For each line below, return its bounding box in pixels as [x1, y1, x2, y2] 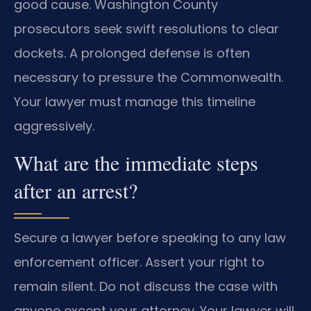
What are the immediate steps [14, 148, 258, 176]
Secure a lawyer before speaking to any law [14, 228, 286, 246]
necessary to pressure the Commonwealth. [14, 69, 283, 87]
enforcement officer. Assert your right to [14, 253, 264, 271]
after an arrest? [14, 176, 137, 204]
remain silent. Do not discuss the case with [14, 277, 278, 295]
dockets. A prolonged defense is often [14, 44, 250, 62]
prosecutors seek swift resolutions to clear [14, 20, 279, 38]
